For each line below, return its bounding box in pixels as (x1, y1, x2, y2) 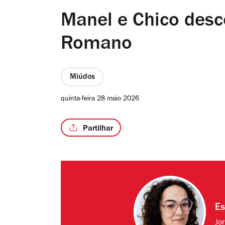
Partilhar (83, 125, 113, 133)
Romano (61, 35, 132, 55)
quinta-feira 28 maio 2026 (61, 96, 139, 103)
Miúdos (69, 73, 95, 82)
